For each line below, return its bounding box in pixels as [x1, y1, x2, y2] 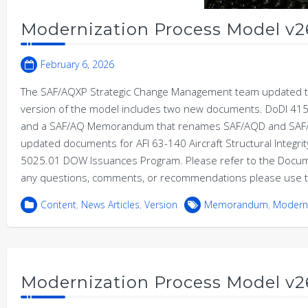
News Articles [81, 198, 140, 211]
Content [41, 198, 76, 211]
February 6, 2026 [41, 58, 114, 71]
